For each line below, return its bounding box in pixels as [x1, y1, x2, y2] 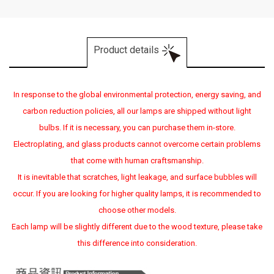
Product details [94, 44, 159, 56]
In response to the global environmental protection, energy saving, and [13, 90, 261, 99]
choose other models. [98, 206, 176, 215]
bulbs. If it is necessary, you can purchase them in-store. [39, 123, 235, 132]
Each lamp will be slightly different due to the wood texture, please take [12, 222, 262, 231]
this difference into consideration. [77, 239, 197, 248]
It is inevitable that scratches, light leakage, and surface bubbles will [17, 172, 257, 182]
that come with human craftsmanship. [70, 156, 204, 165]
